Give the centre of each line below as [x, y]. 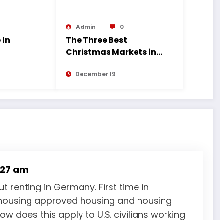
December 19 [95, 74]
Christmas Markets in [111, 52]
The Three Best [96, 40]
